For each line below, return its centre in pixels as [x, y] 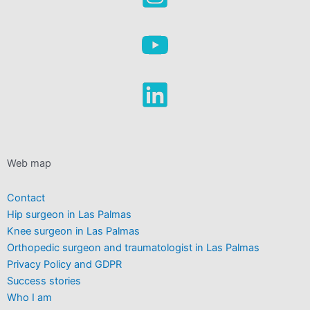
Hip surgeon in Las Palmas [69, 215]
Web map [29, 164]
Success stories [44, 281]
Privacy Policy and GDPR [64, 264]
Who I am [29, 298]
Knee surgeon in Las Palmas [73, 231]
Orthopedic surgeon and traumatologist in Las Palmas [133, 248]
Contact [26, 198]
